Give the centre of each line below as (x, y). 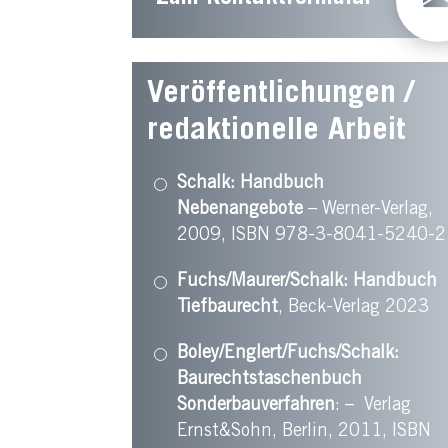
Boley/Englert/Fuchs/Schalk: (288, 354)
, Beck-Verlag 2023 (353, 308)
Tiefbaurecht (227, 308)
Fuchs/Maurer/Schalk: (262, 282)
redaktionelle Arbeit (276, 133)
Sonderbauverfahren (256, 406)
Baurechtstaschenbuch (269, 380)
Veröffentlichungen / (280, 96)
